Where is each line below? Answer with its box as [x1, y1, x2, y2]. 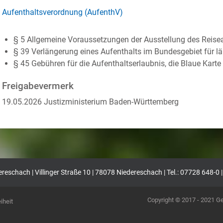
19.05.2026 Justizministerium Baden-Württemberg [2, 97, 179, 107]
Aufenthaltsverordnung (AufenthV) [2, 7, 123, 17]
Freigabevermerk [2, 81, 74, 92]
